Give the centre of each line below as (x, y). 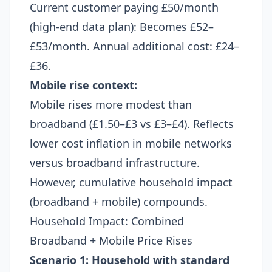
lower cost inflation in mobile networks (131, 143)
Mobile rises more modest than (111, 104)
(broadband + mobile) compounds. (119, 202)
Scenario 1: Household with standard (130, 260)
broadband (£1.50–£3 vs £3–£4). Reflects (132, 124)
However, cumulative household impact (131, 182)
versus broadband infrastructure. (115, 163)
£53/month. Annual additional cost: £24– (134, 46)
